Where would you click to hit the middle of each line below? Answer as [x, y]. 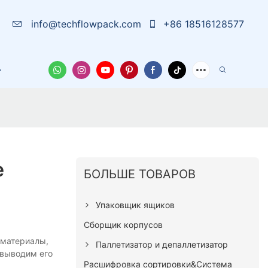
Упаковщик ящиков [135, 205]
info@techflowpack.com [86, 24]
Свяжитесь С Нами [200, 70]
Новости [115, 70]
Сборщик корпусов [124, 225]
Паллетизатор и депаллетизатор [162, 245]
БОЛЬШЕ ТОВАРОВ [140, 174]
